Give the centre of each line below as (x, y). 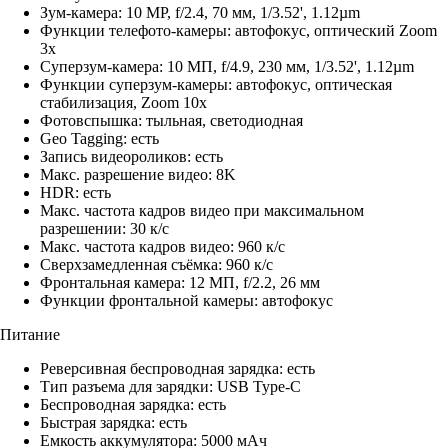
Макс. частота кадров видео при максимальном (202, 211)
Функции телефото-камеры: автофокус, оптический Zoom (238, 31)
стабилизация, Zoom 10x (123, 103)
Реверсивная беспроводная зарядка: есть (177, 369)
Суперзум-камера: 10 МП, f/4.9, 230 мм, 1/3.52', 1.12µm (227, 67)
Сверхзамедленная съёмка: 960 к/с (156, 265)
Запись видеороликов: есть (131, 157)
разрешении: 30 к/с (104, 229)
